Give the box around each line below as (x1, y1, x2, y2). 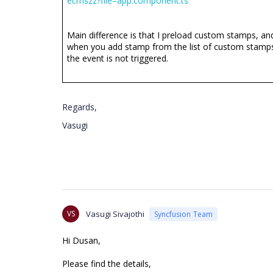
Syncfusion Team (154, 208, 213, 219)
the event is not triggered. (67, 52, 169, 64)
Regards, (62, 101, 97, 113)
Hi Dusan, (62, 235, 101, 246)
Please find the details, (62, 258, 151, 269)
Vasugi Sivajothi (86, 208, 144, 219)
